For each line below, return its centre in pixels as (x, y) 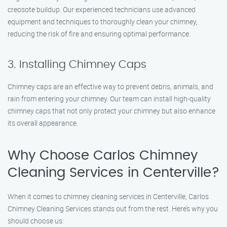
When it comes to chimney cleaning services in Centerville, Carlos (108, 196)
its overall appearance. (43, 123)
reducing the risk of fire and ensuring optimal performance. (99, 34)
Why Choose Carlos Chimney (103, 156)
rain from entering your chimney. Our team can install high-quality (109, 99)
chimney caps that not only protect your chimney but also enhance (111, 111)
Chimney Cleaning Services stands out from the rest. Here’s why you (113, 209)
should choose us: (36, 221)
